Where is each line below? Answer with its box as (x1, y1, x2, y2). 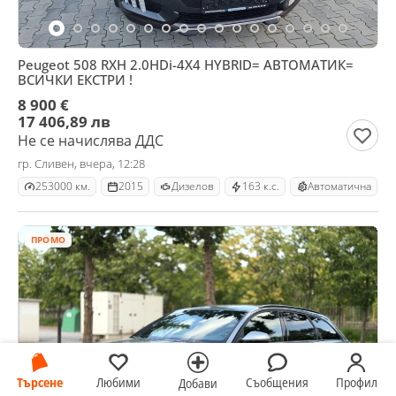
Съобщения (246, 373, 309, 391)
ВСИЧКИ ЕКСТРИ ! (18, 71, 133, 88)
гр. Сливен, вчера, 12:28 (18, 156, 145, 171)
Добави (178, 374, 217, 392)
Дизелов (171, 179, 214, 194)
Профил (335, 373, 377, 391)
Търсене (16, 373, 63, 391)
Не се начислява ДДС (18, 131, 164, 150)
